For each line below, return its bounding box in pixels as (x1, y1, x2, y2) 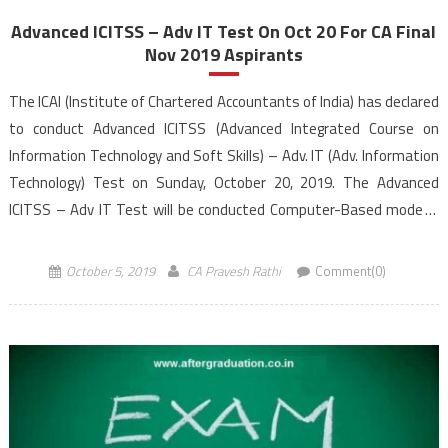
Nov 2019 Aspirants (144, 41, 303, 69)
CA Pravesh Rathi (186, 261, 281, 282)
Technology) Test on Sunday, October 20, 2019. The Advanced (8, 171, 439, 195)
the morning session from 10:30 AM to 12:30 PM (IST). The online (8, 225, 439, 249)
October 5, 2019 (65, 261, 155, 282)
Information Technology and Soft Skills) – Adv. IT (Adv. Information (8, 144, 439, 168)
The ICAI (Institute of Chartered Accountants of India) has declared (8, 90, 439, 114)
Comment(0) (314, 261, 386, 282)
